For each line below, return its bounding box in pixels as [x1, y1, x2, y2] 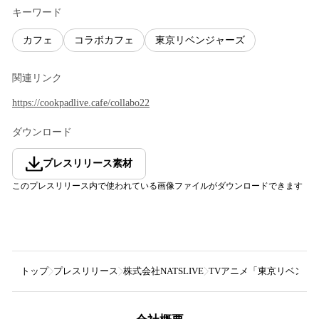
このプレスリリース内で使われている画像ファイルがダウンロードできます [12, 180, 303, 191]
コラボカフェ [74, 34, 134, 46]
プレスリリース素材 [43, 157, 132, 169]
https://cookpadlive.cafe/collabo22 [12, 97, 150, 108]
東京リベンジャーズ [155, 34, 245, 46]
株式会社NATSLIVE [123, 265, 204, 276]
